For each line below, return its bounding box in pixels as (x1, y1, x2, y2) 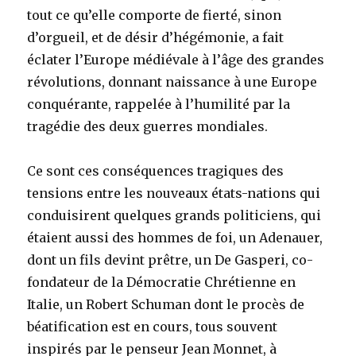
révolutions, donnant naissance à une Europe (27, 74, 318, 91)
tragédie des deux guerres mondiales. (27, 118, 272, 135)
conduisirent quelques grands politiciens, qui (27, 207, 322, 224)
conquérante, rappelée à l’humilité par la (27, 96, 291, 113)
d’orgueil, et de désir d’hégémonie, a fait (27, 29, 284, 46)
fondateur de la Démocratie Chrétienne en (27, 274, 296, 291)
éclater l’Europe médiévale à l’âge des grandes (27, 52, 325, 68)
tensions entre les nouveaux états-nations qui (27, 185, 321, 202)
